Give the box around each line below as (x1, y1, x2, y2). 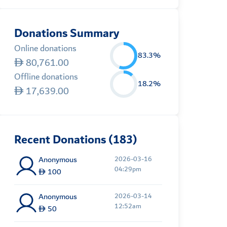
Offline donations (14, 69, 78, 85)
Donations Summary (14, 23, 119, 44)
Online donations (14, 41, 77, 57)
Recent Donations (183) (14, 130, 137, 150)
